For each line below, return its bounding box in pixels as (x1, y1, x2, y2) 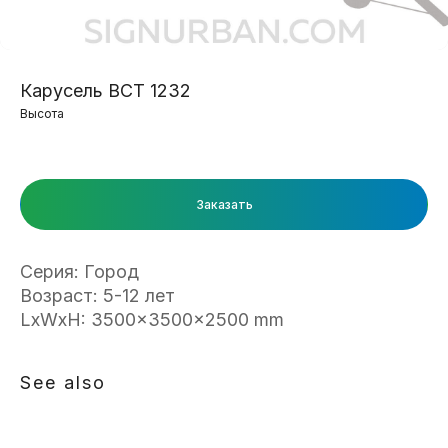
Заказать (195, 196, 253, 212)
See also (20, 372, 106, 394)
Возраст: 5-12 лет (20, 285, 175, 307)
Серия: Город (20, 261, 139, 283)
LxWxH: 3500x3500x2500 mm (20, 309, 284, 331)
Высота (20, 106, 64, 121)
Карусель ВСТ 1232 (20, 80, 191, 101)
